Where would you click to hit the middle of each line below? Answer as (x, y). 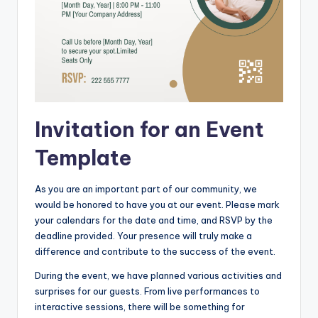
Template (83, 158)
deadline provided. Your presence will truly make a (143, 235)
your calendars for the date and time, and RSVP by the (154, 220)
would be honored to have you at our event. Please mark (157, 204)
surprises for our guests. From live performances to (147, 291)
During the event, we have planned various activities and (158, 275)
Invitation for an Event (149, 129)
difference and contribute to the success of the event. (155, 251)
